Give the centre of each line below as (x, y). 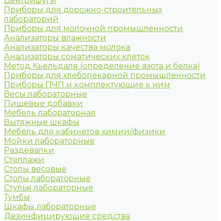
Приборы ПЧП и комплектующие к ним (87, 85)
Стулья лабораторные (49, 188)
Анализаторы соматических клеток (77, 56)
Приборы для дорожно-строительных (83, 10)
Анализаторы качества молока (67, 47)
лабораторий (31, 19)
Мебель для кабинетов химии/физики (85, 131)
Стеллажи (24, 160)
